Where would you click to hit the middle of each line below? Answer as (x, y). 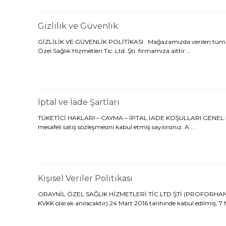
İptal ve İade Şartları (79, 102)
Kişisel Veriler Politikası (85, 178)
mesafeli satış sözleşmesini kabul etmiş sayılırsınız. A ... (117, 127)
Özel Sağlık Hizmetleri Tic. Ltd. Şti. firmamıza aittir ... (115, 51)
